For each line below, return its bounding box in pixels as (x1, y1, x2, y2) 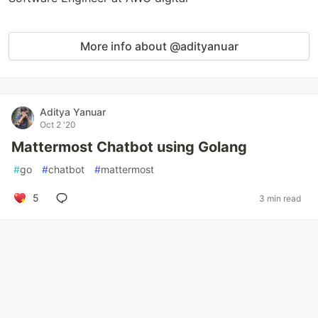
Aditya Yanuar (40, 106, 106, 118)
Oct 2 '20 (40, 119, 76, 130)
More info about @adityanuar (79, 39, 238, 53)
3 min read (259, 192, 301, 204)
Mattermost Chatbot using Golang (11, 138, 247, 155)
